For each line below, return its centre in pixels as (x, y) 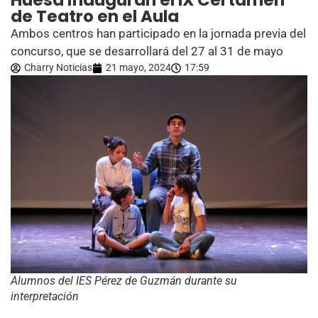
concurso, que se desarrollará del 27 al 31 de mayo (147, 51)
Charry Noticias (58, 67)
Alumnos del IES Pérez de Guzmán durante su (124, 280)
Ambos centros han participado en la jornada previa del (158, 33)
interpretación (45, 296)
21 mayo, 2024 (138, 67)
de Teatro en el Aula (95, 16)
